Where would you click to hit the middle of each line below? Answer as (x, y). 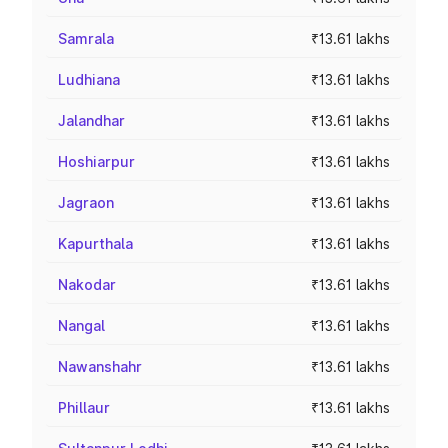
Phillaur (84, 407)
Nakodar (87, 284)
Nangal (81, 325)
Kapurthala (95, 243)
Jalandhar (91, 120)
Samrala (86, 38)
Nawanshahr (100, 366)
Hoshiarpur (96, 161)
